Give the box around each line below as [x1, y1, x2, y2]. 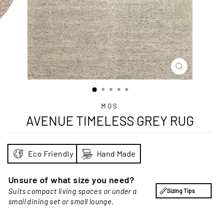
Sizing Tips [167, 187, 195, 194]
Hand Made [96, 148, 136, 158]
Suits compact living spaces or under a [8, 186, 137, 195]
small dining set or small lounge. [8, 196, 114, 206]
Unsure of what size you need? [8, 174, 135, 185]
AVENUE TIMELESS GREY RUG [26, 112, 194, 128]
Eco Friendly [28, 148, 73, 158]
